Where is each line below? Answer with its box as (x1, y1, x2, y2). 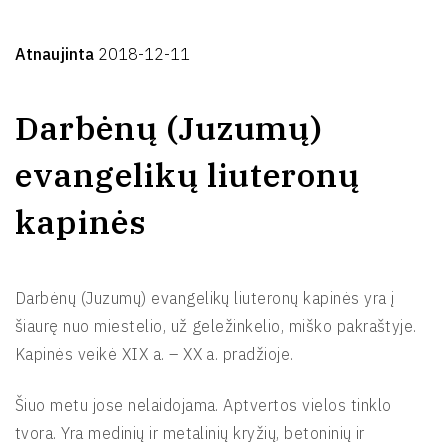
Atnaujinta (15, 44, 98, 64)
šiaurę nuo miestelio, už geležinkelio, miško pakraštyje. (15, 316, 417, 336)
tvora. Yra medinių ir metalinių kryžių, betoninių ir (15, 423, 365, 443)
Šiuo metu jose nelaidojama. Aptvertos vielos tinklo (15, 395, 392, 415)
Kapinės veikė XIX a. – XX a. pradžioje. (15, 344, 294, 364)
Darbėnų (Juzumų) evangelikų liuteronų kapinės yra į (15, 288, 395, 308)
